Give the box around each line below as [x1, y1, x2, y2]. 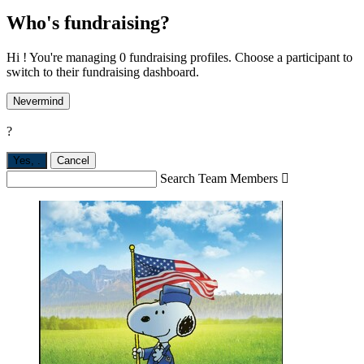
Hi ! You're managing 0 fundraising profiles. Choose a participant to [6, 50, 353, 64]
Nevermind [13, 94, 63, 107]
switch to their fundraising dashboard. [6, 64, 199, 79]
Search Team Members [160, 171, 278, 186]
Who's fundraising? [6, 11, 170, 33]
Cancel [57, 154, 89, 167]
